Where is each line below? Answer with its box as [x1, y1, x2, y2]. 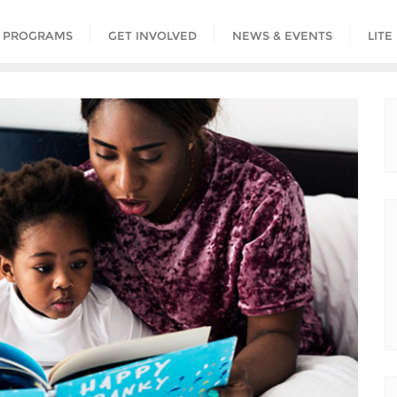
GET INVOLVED [108, 27, 197, 43]
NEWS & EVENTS [232, 27, 332, 43]
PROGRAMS [3, 27, 73, 43]
